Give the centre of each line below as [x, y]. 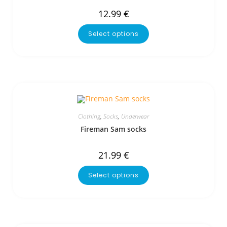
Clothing [89, 116]
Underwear [135, 116]
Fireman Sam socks [113, 129]
